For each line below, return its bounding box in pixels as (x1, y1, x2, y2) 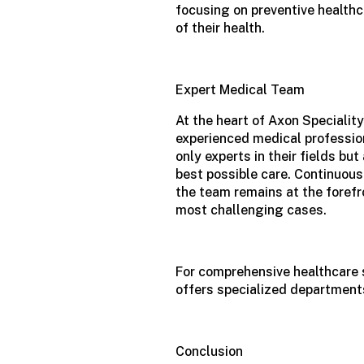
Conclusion (175, 344, 244, 360)
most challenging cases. (175, 202, 327, 219)
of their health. (175, 20, 266, 37)
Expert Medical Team (175, 82, 305, 98)
